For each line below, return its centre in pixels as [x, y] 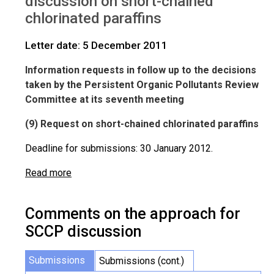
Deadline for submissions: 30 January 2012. [119, 148]
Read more [48, 173]
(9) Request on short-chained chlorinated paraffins [142, 124]
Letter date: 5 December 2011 [96, 45]
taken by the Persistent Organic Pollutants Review [142, 85]
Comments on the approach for [133, 214]
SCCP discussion [83, 231]
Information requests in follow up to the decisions [141, 70]
